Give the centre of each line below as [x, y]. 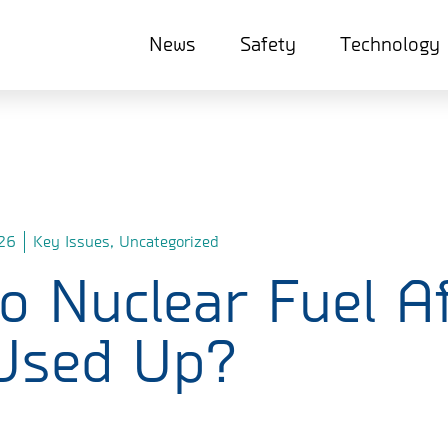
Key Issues [71, 241]
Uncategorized [168, 241]
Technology [389, 44]
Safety [267, 44]
